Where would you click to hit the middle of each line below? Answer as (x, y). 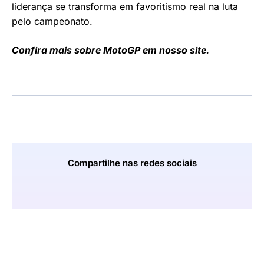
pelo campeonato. (52, 22)
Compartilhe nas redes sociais (132, 163)
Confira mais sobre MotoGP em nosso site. (110, 50)
